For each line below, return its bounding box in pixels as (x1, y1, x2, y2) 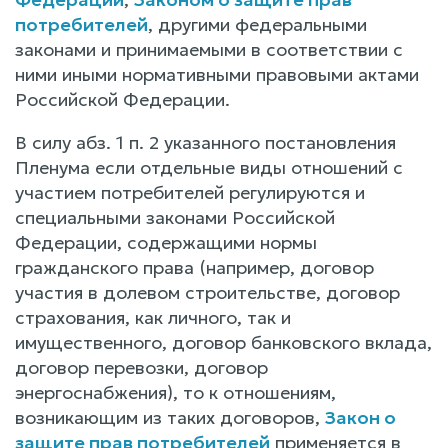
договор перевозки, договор (15, 355, 268, 379)
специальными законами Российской (15, 205, 335, 229)
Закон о (325, 405, 396, 429)
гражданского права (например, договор (15, 255, 374, 279)
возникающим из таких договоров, (15, 405, 325, 429)
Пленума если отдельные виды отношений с (15, 155, 403, 179)
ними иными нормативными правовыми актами (15, 62, 419, 86)
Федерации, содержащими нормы (15, 230, 317, 254)
